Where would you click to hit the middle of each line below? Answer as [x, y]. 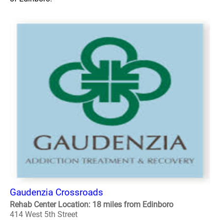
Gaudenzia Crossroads [56, 192]
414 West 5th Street [44, 214]
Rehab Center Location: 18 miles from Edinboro [92, 205]
